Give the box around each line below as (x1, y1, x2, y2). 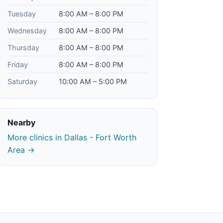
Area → (7, 145, 35, 155)
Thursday (7, 43, 39, 52)
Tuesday (7, 9, 36, 18)
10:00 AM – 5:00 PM (59, 77, 127, 86)
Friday (7, 60, 28, 69)
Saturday (7, 77, 37, 86)
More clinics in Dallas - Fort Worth (7, 132, 136, 142)
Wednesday (7, 26, 47, 35)
